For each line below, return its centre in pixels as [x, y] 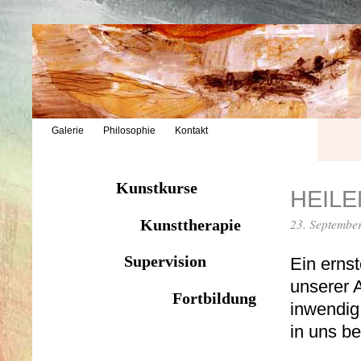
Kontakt [191, 131]
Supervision [165, 261]
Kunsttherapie [190, 224]
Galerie [68, 131]
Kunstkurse [156, 187]
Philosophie [129, 131]
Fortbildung [214, 299]
